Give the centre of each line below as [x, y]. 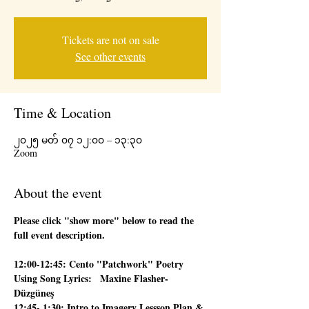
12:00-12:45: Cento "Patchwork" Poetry [100, 264]
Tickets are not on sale [110, 40]
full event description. [59, 235]
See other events [110, 56]
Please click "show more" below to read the [105, 220]
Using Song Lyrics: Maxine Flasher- [91, 278]
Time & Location [62, 113]
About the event [58, 193]
